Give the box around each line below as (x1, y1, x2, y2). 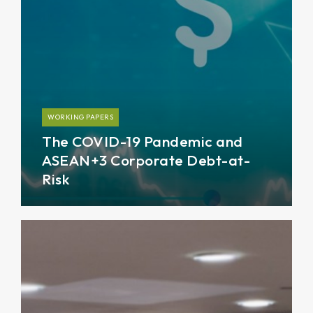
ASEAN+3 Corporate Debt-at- (42, 150, 250, 169)
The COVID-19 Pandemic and (42, 131, 243, 150)
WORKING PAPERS (48, 112, 113, 122)
